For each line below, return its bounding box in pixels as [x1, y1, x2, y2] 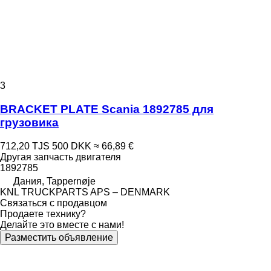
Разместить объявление [5, 232, 113, 243]
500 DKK [52, 140, 91, 151]
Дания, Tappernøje [13, 175, 96, 186]
